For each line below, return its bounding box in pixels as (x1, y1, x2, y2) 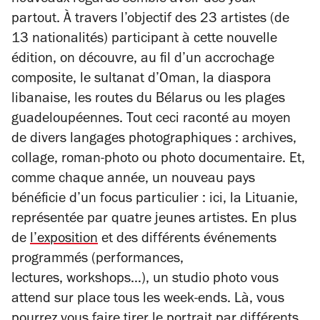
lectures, (11, 273, 66, 287)
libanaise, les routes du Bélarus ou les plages (11, 93, 285, 107)
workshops (66, 273, 131, 287)
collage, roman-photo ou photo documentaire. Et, (11, 153, 305, 167)
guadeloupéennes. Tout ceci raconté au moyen (11, 113, 291, 127)
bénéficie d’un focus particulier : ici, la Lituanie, (11, 193, 298, 207)
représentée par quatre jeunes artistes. (11, 213, 251, 227)
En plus (251, 213, 296, 227)
